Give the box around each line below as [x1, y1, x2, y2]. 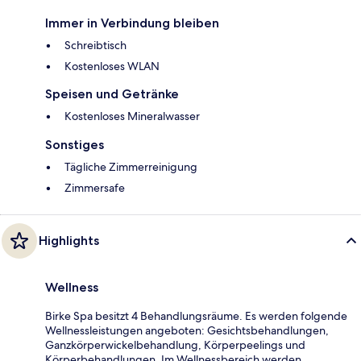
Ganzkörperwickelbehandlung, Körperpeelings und [45, 337, 305, 352]
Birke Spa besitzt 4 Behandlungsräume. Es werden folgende [45, 308, 347, 323]
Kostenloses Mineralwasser [64, 108, 200, 123]
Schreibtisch [64, 37, 127, 52]
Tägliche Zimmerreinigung [64, 159, 197, 174]
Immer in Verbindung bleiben [45, 15, 219, 31]
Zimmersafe [64, 180, 125, 195]
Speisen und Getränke [45, 85, 179, 102]
